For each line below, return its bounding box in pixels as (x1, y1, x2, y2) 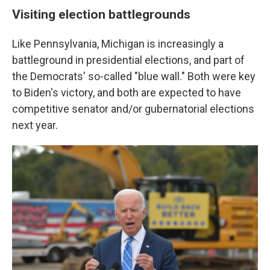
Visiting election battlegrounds (12, 7, 190, 22)
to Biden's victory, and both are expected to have (12, 86, 241, 99)
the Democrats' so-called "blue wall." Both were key (12, 70, 256, 83)
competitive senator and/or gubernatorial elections (12, 102, 254, 115)
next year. (12, 119, 58, 131)
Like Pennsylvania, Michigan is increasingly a (12, 37, 224, 50)
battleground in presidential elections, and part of (12, 54, 245, 66)
